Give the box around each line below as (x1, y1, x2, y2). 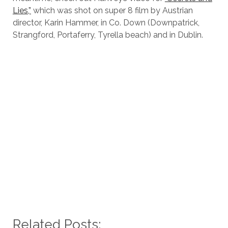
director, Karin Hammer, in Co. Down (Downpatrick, (12, 18, 199, 28)
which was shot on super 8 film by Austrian (31, 6, 193, 16)
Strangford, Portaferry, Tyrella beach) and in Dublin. (12, 30, 203, 40)
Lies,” (12, 6, 31, 16)
